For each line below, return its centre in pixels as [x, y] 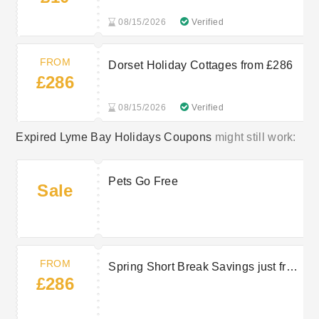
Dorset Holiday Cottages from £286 [201, 65]
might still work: [254, 137]
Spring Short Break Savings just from [205, 267]
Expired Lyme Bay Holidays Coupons [114, 137]
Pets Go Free [143, 182]
